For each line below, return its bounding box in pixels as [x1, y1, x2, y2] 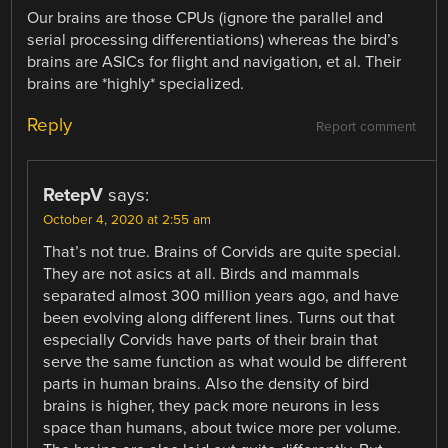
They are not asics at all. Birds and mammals [43, 264, 361, 285]
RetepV [43, 184, 104, 207]
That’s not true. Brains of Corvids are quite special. [43, 242, 402, 263]
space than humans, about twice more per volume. [43, 418, 402, 439]
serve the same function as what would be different [43, 352, 408, 373]
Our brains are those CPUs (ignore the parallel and [27, 8, 384, 29]
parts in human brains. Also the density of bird [43, 374, 370, 395]
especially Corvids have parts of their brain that [43, 330, 379, 351]
